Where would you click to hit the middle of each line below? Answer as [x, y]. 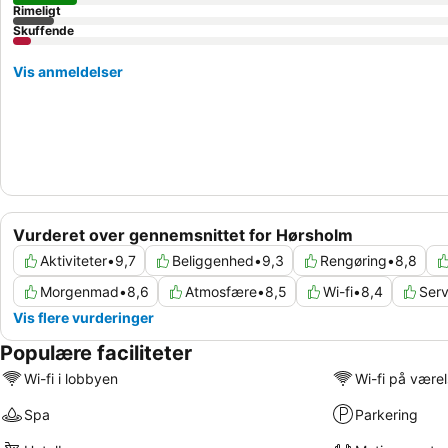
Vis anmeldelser [68, 71]
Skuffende [43, 30]
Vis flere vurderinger [83, 318]
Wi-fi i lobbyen [71, 378]
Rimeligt [37, 10]
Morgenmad [79, 292]
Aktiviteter [73, 261]
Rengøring [353, 261]
